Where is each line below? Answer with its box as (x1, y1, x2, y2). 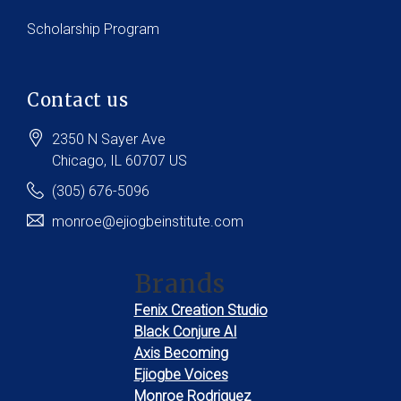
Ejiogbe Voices (133, 366, 228, 384)
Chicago (52, 152, 104, 170)
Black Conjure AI (133, 323, 237, 341)
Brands (133, 268, 226, 301)
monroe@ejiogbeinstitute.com (52, 213, 243, 231)
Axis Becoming (133, 345, 228, 363)
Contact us (27, 89, 128, 112)
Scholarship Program (27, 21, 159, 38)
